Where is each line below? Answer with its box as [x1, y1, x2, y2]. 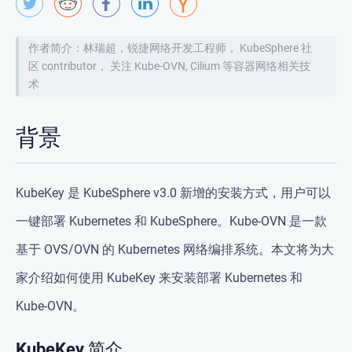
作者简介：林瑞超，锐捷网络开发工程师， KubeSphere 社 [28, 42, 312, 54]
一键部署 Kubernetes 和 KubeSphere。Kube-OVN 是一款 [16, 214, 327, 229]
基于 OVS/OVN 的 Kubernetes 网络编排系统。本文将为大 [16, 242, 334, 257]
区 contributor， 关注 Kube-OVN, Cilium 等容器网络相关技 [28, 60, 310, 72]
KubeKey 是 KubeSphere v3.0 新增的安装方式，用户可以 [16, 185, 331, 200]
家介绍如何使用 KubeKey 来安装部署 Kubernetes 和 [16, 270, 302, 285]
